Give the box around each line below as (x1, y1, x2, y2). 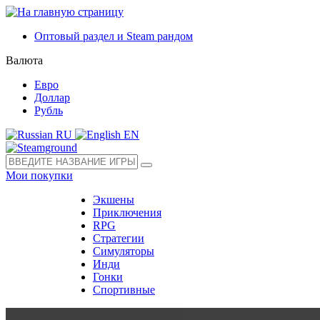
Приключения (93, 206, 161, 219)
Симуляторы (93, 245, 154, 257)
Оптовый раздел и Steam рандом (34, 30, 193, 42)
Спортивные (93, 284, 155, 296)
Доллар (34, 91, 70, 104)
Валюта (6, 54, 43, 66)
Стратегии (93, 232, 144, 244)
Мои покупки (6, 169, 73, 181)
